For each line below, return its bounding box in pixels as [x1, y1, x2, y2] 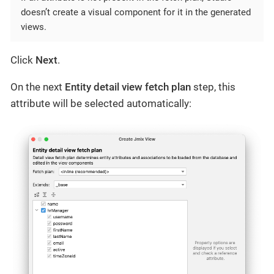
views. [21, 21, 46, 32]
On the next [10, 80, 65, 93]
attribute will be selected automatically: [10, 97, 191, 109]
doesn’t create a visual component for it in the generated [21, 6, 251, 18]
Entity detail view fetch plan [65, 80, 191, 93]
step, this [191, 80, 235, 93]
